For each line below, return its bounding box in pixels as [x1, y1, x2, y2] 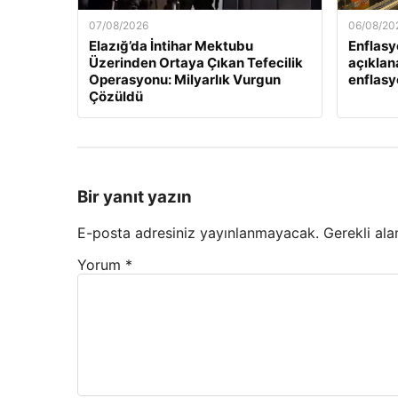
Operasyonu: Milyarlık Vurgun [89, 71, 281, 89]
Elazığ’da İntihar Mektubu [89, 37, 253, 55]
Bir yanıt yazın [77, 187, 192, 208]
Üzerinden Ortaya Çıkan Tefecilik [89, 54, 303, 72]
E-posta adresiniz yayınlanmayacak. [77, 223, 319, 242]
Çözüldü [89, 88, 143, 106]
